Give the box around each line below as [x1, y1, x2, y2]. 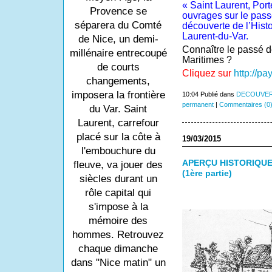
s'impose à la [88, 201, 148, 212]
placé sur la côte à [76, 131, 160, 143]
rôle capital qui [85, 187, 151, 199]
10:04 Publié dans [182, 90, 236, 98]
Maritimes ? [182, 55, 232, 66]
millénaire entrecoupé [69, 47, 167, 59]
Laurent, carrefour [77, 117, 159, 129]
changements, [86, 75, 150, 87]
